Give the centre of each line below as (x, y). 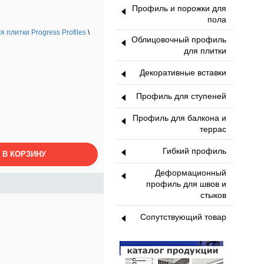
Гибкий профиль (194, 151)
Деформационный (191, 173)
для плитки (205, 51)
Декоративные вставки (183, 72)
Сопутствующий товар (183, 217)
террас (213, 129)
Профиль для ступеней (181, 96)
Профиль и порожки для (179, 8)
